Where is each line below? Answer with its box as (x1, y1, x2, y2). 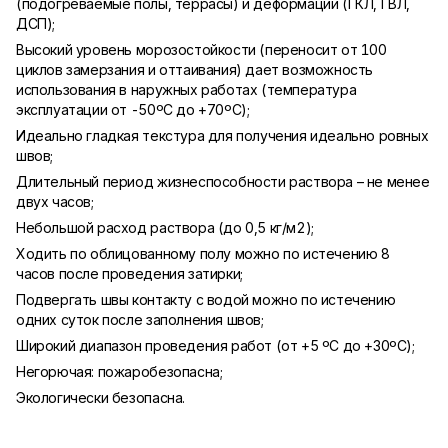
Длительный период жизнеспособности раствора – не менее (16, 173, 430, 190)
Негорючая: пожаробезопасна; (16, 363, 223, 380)
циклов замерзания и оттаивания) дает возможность (16, 61, 374, 78)
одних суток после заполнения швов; (16, 311, 264, 328)
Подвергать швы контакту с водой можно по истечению (16, 291, 396, 308)
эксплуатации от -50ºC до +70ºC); (16, 101, 250, 118)
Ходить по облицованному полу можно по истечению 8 (16, 245, 390, 262)
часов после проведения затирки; (16, 265, 243, 282)
